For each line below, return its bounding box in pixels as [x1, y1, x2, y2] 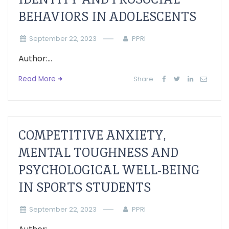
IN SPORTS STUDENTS [18, 179, 151, 195]
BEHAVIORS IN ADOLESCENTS [18, 9, 196, 25]
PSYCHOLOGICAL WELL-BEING [18, 162, 199, 178]
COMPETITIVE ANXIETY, [18, 127, 166, 143]
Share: [133, 75, 155, 83]
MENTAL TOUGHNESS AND [18, 145, 178, 161]
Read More [18, 74, 56, 84]
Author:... [18, 53, 52, 64]
